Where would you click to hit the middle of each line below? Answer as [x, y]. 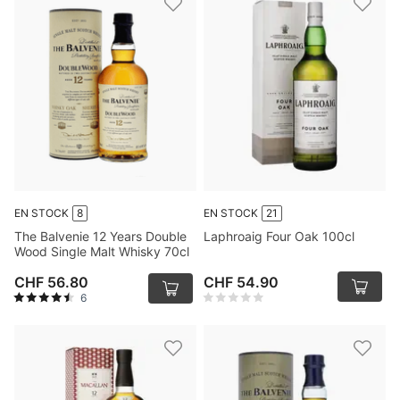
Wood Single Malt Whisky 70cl [102, 251]
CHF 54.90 [241, 282]
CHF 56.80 [51, 282]
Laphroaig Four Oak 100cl [279, 236]
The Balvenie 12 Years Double [100, 236]
